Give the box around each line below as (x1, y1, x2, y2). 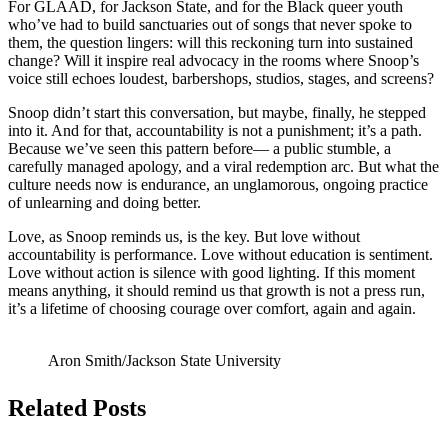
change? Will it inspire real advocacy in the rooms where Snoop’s (8, 52, 419, 70)
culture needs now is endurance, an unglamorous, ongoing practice (8, 176, 428, 194)
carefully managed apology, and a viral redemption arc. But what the (8, 158, 439, 176)
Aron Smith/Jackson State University (48, 352, 281, 370)
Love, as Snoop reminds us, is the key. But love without (8, 228, 360, 246)
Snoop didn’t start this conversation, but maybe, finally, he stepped (8, 104, 426, 122)
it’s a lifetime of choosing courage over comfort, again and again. (8, 300, 416, 318)
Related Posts (8, 395, 146, 422)
